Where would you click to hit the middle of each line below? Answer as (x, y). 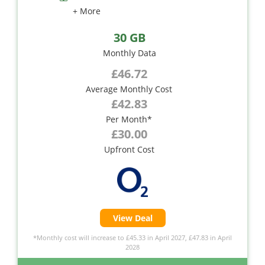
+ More (87, 11)
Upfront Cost (129, 149)
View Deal (132, 218)
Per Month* (129, 119)
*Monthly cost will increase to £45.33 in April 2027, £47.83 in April (132, 237)
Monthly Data (130, 53)
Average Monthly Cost (129, 89)
